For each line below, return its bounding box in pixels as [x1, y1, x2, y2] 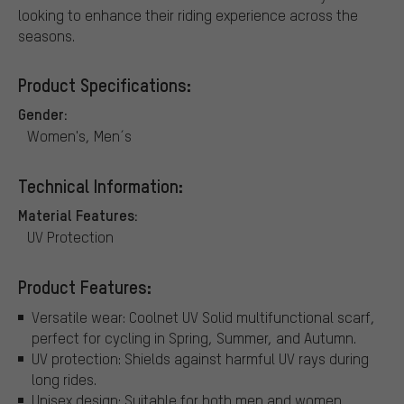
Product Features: [18, 274, 151, 298]
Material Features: [18, 204, 138, 225]
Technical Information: [18, 173, 183, 197]
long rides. [32, 370, 96, 390]
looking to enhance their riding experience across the [18, 5, 358, 24]
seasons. [18, 25, 75, 45]
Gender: [18, 103, 68, 124]
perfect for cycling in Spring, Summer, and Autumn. [32, 328, 356, 348]
